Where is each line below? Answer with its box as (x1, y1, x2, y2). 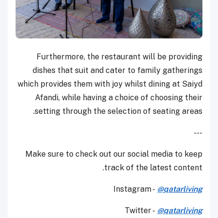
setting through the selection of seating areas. (35, 107, 202, 116)
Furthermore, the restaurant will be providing (36, 52, 202, 62)
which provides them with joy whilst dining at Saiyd (18, 79, 202, 89)
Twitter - (125, 206, 157, 216)
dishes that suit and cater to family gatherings (33, 66, 202, 75)
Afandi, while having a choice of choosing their (35, 93, 202, 103)
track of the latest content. (104, 163, 202, 173)
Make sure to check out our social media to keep (25, 149, 202, 159)
